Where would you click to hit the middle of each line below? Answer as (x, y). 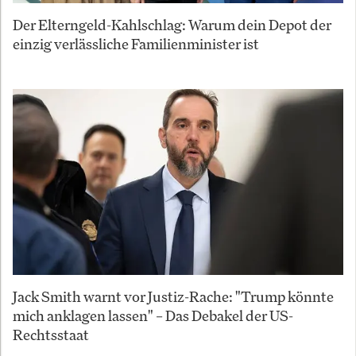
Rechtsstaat (51, 334)
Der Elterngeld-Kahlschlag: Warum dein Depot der (172, 24)
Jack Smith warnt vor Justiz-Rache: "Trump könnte (173, 296)
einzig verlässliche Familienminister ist (136, 43)
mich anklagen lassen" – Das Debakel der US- (153, 315)
